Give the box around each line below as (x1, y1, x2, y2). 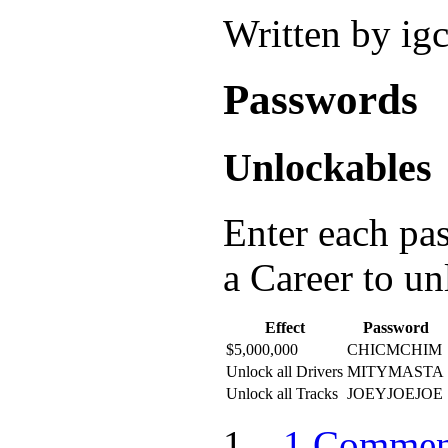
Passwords (223, 76, 418, 124)
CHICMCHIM (347, 341, 442, 359)
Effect (264, 319, 305, 337)
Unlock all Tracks (226, 385, 338, 403)
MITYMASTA (347, 363, 444, 381)
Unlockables (223, 145, 432, 191)
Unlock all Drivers (226, 363, 343, 381)
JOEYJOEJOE (347, 385, 443, 403)
